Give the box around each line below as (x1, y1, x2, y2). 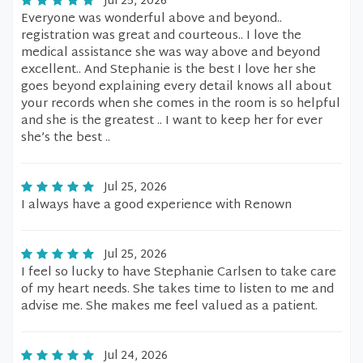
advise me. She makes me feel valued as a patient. (21, 296, 318, 318)
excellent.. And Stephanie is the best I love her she (21, 59, 316, 81)
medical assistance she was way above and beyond (21, 42, 320, 64)
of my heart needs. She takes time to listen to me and (21, 279, 334, 301)
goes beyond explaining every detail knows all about (21, 76, 331, 98)
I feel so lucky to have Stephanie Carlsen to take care (21, 262, 336, 284)
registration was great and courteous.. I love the (21, 25, 301, 47)
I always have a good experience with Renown (21, 194, 292, 216)
